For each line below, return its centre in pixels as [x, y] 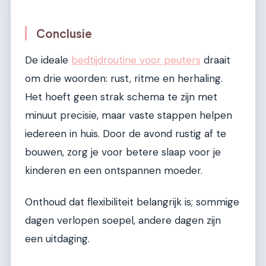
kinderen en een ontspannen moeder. [114, 170]
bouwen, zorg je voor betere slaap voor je [123, 152]
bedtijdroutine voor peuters [136, 60]
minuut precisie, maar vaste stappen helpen [129, 115]
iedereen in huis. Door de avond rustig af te [126, 133]
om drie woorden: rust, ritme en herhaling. [124, 78]
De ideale [48, 60]
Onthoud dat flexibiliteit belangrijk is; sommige [132, 202]
